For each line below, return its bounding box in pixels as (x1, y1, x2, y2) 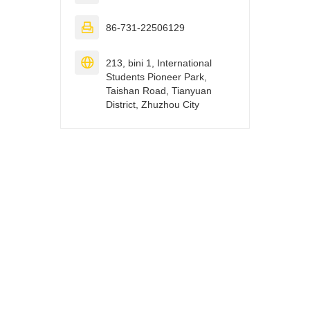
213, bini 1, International (106, 57, 212, 69)
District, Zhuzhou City (106, 98, 199, 110)
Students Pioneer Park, (106, 71, 207, 82)
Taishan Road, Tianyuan (106, 84, 212, 96)
